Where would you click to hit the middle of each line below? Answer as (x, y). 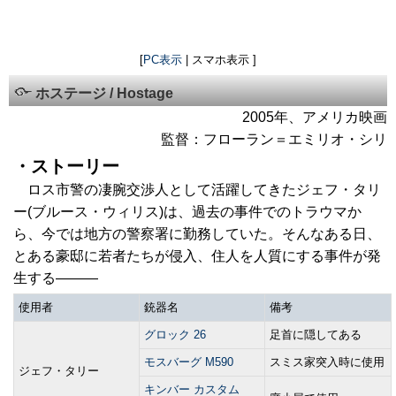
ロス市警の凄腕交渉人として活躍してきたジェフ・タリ (197, 190)
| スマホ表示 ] (219, 60)
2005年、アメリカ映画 (315, 117)
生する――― (56, 278)
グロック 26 (175, 335)
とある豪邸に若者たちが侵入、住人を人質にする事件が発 (197, 256)
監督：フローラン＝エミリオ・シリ (274, 139)
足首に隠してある (316, 335)
